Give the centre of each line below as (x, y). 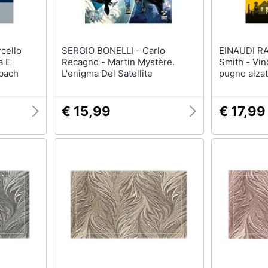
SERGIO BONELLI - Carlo (102, 51)
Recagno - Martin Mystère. (118, 62)
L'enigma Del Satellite (107, 73)
